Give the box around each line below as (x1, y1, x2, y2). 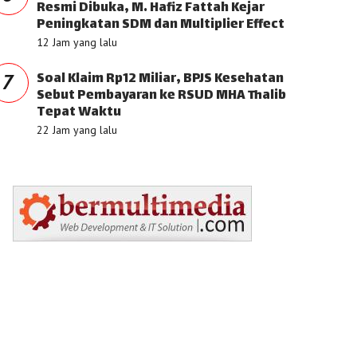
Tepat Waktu (37, 101, 121, 124)
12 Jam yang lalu (37, 35, 117, 49)
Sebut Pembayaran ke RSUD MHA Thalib (37, 84, 286, 108)
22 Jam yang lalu (37, 123, 117, 137)
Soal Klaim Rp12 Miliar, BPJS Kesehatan (37, 68, 284, 91)
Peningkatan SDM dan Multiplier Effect (37, 14, 284, 37)
